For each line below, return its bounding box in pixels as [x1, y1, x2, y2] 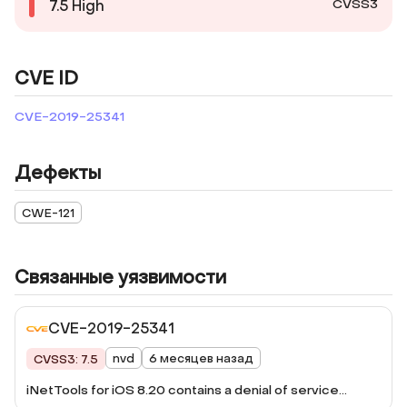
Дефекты [15, 162, 101, 185]
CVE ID [15, 67, 78, 91]
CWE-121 [22, 204, 74, 221]
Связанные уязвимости [15, 266, 226, 290]
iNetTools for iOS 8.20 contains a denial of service [26, 382, 339, 399]
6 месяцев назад [149, 350, 253, 366]
